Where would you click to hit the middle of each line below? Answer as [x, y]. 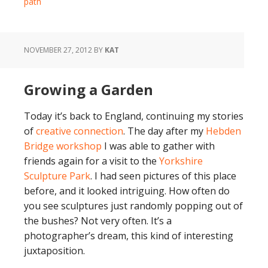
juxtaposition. [54, 251]
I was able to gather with [158, 146]
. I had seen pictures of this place [163, 176]
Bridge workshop [63, 146]
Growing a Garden [89, 89]
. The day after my [165, 131]
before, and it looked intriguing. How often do [127, 191]
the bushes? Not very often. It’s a [98, 221]
